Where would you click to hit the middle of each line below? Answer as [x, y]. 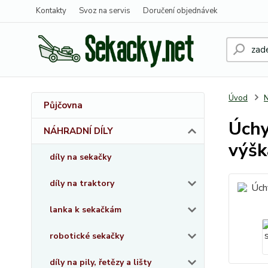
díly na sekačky [80, 157]
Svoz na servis [105, 11]
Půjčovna [63, 105]
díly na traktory [82, 183]
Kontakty [51, 11]
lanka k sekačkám [86, 210]
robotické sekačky [87, 236]
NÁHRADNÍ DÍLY [78, 131]
